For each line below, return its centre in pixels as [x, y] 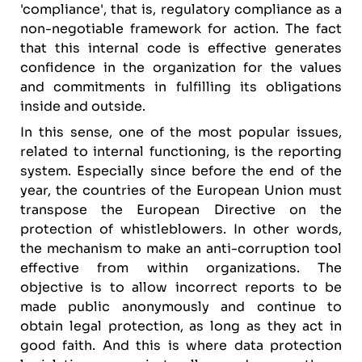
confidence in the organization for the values [181, 67]
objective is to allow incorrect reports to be [181, 287]
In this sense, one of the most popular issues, [181, 132]
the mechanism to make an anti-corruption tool [181, 248]
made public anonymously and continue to [181, 307]
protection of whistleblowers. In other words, [181, 229]
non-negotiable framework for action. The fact [181, 29]
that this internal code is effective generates [181, 48]
